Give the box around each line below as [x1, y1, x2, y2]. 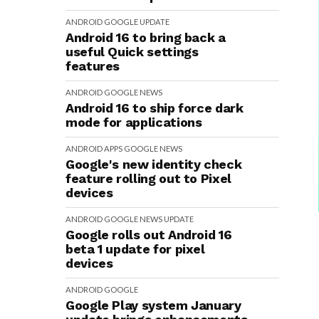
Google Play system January [66, 298, 241, 313]
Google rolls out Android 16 [66, 227, 232, 242]
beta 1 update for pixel [66, 241, 205, 256]
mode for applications [66, 115, 202, 130]
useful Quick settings [66, 44, 199, 59]
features [66, 58, 120, 73]
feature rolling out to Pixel [66, 171, 231, 186]
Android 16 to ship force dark [66, 100, 244, 115]
